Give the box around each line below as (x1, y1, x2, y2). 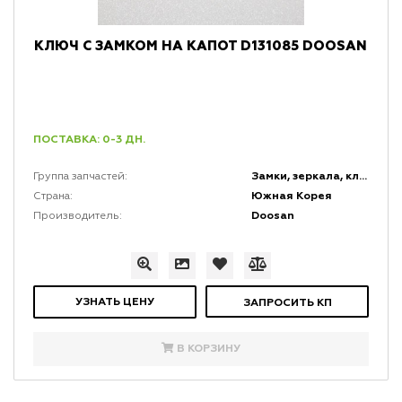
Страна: (32, 191, 73, 203)
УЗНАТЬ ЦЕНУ (74, 295, 154, 310)
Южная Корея (251, 189, 333, 204)
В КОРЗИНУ (176, 342, 240, 356)
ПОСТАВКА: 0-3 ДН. (32, 133, 145, 147)
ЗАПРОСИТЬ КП (242, 296, 332, 310)
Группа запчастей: (32, 171, 127, 183)
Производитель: (32, 211, 122, 223)
